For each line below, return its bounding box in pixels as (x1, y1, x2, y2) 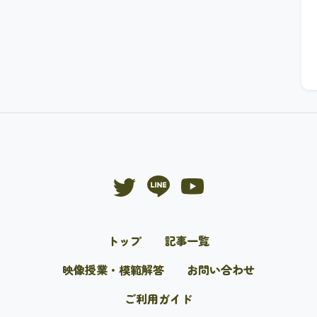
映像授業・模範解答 (62, 261, 164, 279)
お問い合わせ (187, 261, 255, 279)
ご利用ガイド (125, 290, 192, 308)
